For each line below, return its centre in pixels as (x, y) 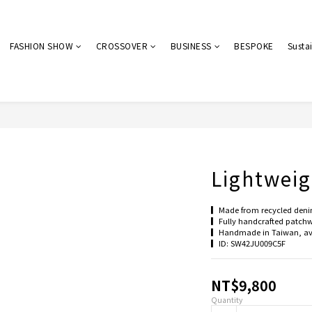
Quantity (227, 300)
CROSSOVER (122, 46)
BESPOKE (254, 46)
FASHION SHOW (41, 46)
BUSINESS (191, 46)
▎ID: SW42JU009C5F (248, 243)
